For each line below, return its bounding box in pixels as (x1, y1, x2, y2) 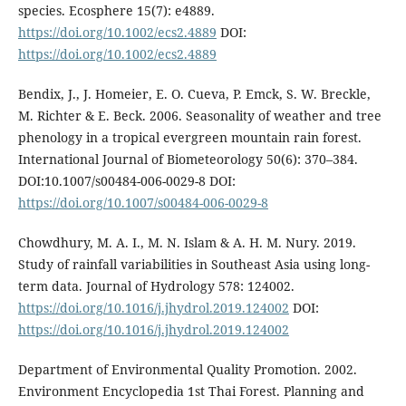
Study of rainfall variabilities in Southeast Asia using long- (17, 256, 370, 274)
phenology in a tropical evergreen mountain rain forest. (17, 129, 362, 147)
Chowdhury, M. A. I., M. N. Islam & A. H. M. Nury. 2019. (17, 234, 356, 252)
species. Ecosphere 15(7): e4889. (17, 2, 215, 20)
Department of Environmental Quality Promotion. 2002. (17, 361, 357, 379)
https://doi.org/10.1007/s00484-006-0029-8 (17, 194, 268, 212)
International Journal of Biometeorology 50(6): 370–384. (17, 150, 358, 169)
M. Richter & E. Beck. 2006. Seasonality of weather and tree (17, 107, 382, 125)
